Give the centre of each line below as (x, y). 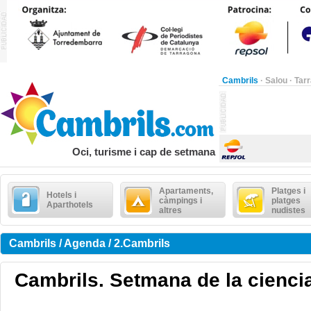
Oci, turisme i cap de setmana (144, 152)
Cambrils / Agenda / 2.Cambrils (90, 243)
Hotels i (61, 195)
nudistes (288, 210)
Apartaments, (186, 191)
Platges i (288, 191)
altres (170, 210)
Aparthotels (70, 205)
